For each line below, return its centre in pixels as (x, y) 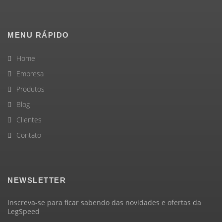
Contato (29, 135)
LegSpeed (24, 211)
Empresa (30, 74)
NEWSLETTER (37, 180)
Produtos (30, 89)
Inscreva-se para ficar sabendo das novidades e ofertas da (104, 202)
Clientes (29, 120)
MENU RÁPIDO (38, 35)
